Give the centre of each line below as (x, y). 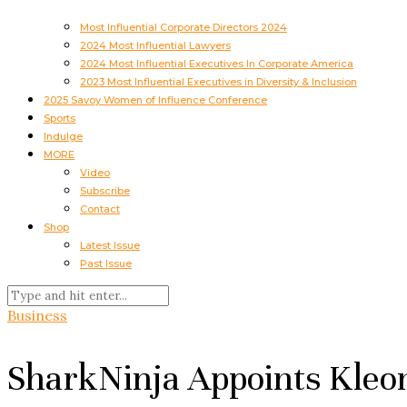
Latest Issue (110, 246)
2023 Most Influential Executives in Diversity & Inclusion (218, 82)
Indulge (63, 137)
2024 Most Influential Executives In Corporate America (217, 64)
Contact (100, 209)
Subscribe (105, 191)
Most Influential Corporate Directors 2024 (184, 28)
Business (37, 316)
